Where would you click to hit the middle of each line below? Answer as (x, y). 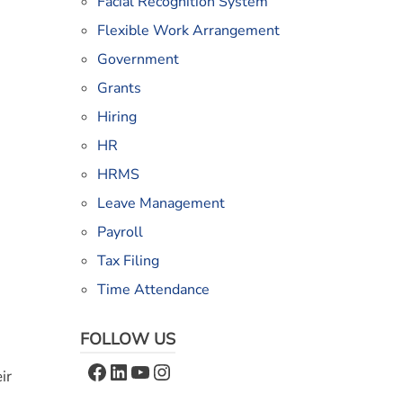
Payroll (120, 233)
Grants (119, 89)
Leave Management (161, 204)
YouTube (169, 371)
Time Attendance (153, 290)
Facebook (131, 371)
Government (138, 60)
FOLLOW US (127, 340)
